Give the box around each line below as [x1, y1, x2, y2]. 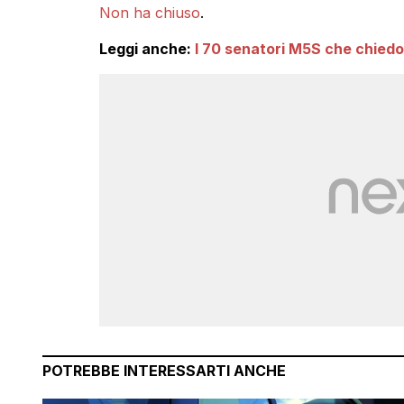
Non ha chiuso [98, 4, 200, 23]
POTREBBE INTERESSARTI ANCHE [42, 362, 286, 381]
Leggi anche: [98, 40, 195, 59]
